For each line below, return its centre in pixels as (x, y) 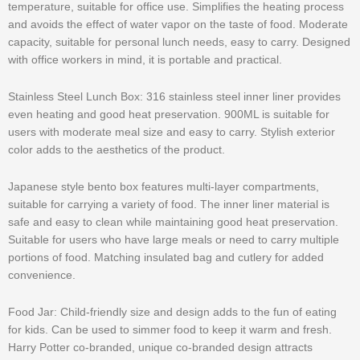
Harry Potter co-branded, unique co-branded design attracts (160, 347)
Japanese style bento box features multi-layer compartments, (164, 187)
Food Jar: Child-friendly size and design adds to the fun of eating (172, 312)
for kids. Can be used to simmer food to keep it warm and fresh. (170, 329)
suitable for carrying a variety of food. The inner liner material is (169, 205)
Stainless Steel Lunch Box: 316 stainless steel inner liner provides (174, 97)
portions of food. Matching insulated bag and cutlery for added (166, 258)
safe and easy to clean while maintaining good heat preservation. (173, 222)
